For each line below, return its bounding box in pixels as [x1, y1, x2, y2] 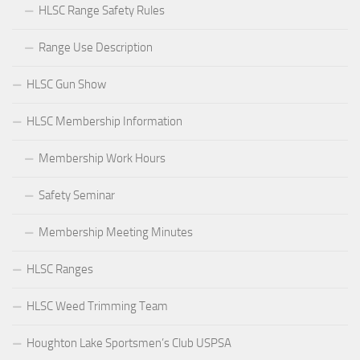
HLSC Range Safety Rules [39, 3, 165, 18]
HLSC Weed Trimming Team [27, 299, 168, 313]
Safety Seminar [39, 188, 115, 202]
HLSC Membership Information [27, 114, 182, 129]
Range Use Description [39, 40, 153, 55]
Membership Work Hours [39, 151, 166, 166]
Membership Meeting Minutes [39, 225, 193, 239]
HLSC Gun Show [27, 77, 106, 92]
